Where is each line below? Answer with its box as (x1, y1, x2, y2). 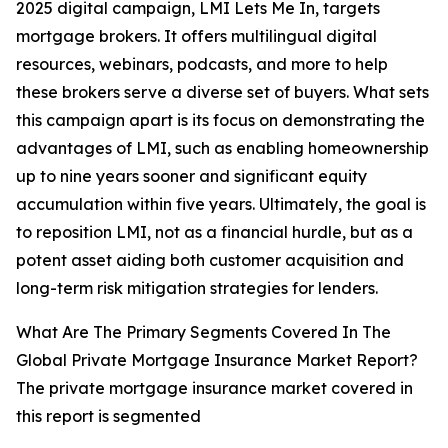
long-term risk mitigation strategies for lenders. (16, 278, 378, 299)
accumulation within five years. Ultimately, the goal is (16, 194, 426, 215)
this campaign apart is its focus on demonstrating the (16, 110, 425, 131)
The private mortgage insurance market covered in (16, 378, 413, 399)
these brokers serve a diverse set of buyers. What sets (16, 82, 429, 103)
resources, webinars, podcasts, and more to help (16, 54, 388, 75)
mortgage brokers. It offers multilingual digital (16, 26, 377, 47)
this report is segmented (16, 406, 201, 427)
